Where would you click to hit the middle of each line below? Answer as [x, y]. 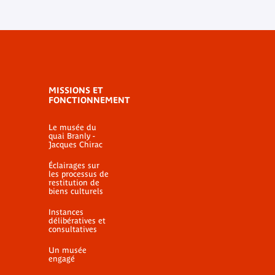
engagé [62, 259]
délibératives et [77, 221]
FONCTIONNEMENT [89, 100]
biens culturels [76, 191]
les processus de [79, 174]
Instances [66, 212]
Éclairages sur [74, 165]
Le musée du [72, 127]
